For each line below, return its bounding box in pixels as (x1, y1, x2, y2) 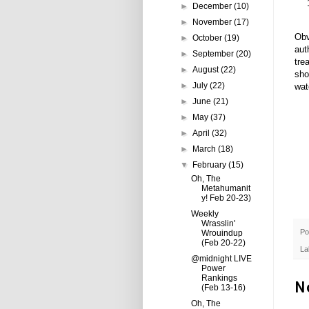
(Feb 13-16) (201, 283, 246, 292)
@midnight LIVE (190, 254, 252, 263)
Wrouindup (201, 228, 243, 238)
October (192, 33, 225, 43)
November (192, 17, 235, 27)
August (192, 65, 221, 74)
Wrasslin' (201, 219, 235, 228)
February (192, 160, 229, 170)
